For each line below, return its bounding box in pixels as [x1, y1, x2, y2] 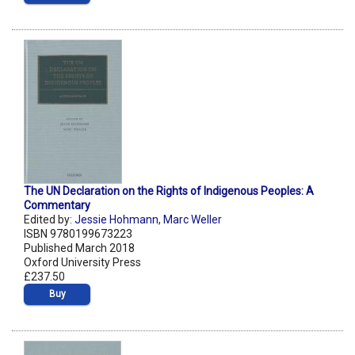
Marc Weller [163, 213, 222, 227]
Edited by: [24, 213, 74, 227]
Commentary [24, 199, 90, 212]
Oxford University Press [24, 256, 141, 269]
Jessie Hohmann [74, 213, 158, 227]
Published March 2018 [24, 242, 135, 255]
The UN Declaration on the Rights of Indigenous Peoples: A [24, 185, 314, 198]
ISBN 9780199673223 [24, 227, 132, 241]
